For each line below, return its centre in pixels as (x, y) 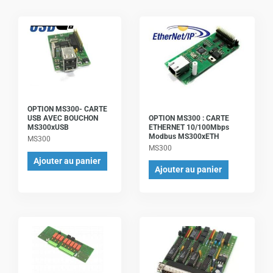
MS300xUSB (48, 128)
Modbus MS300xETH (184, 136)
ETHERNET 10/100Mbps (189, 127)
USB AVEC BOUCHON (63, 119)
